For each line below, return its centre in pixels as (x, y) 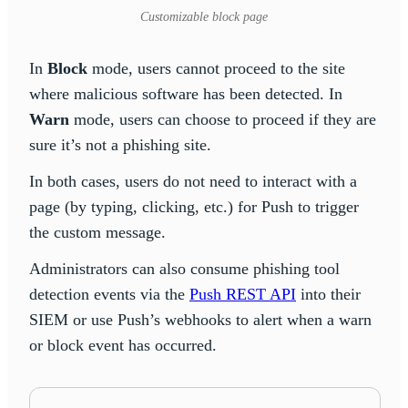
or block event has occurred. (123, 345)
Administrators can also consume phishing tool (184, 268)
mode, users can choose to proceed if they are (223, 119)
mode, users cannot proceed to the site (216, 68)
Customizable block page (204, 16)
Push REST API (243, 294)
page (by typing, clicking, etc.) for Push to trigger (194, 206)
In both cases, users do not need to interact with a (193, 181)
